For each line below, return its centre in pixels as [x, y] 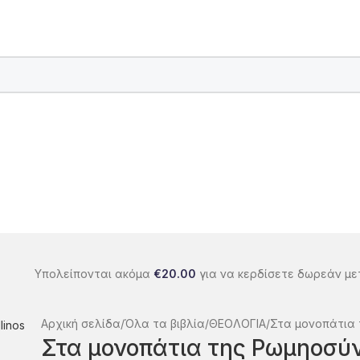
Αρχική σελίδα [81, 324]
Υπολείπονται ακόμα [94, 274]
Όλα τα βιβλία [165, 324]
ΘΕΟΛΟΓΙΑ [238, 324]
